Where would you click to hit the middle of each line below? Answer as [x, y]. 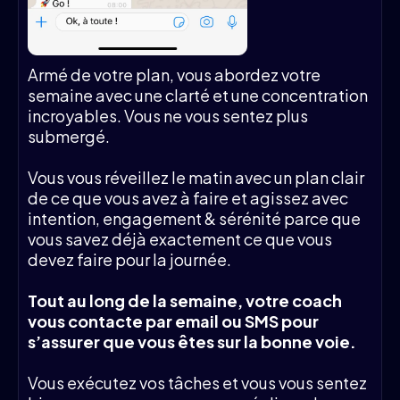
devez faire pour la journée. [129, 259]
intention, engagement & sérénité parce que [194, 218]
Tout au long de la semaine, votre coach [185, 300]
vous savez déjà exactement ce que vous [180, 238]
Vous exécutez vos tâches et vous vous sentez [197, 382]
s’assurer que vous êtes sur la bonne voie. [192, 341]
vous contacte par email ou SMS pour [173, 321]
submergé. [69, 136]
